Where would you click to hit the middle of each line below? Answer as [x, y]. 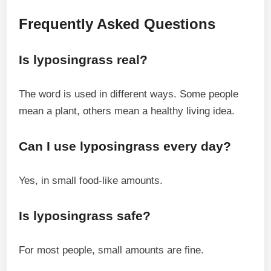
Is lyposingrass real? [83, 60]
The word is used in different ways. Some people [129, 94]
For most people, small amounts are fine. [112, 250]
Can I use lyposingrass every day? [125, 146]
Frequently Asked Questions [117, 24]
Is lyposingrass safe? [85, 216]
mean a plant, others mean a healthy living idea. [127, 111]
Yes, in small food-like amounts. [91, 181]
